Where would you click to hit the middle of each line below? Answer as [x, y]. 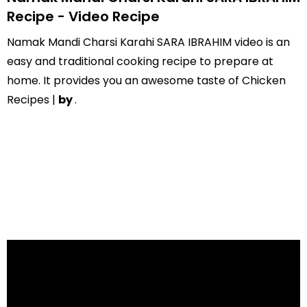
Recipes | [33, 100]
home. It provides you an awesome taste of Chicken [146, 81]
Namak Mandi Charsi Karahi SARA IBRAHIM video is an [148, 42]
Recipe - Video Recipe [83, 16]
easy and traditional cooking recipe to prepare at [140, 61]
